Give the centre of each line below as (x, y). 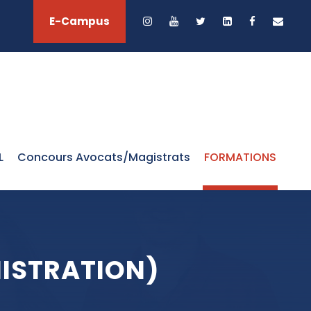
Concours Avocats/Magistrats (104, 157)
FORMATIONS (240, 157)
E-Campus (79, 21)
